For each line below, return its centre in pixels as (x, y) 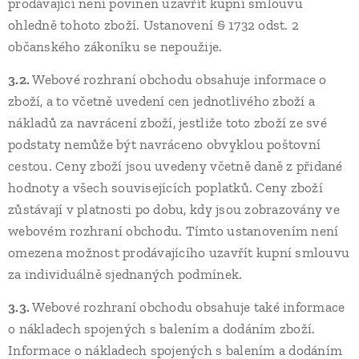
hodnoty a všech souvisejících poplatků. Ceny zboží (165, 188)
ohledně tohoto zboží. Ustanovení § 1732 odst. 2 (154, 25)
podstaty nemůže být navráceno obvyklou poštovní (165, 144)
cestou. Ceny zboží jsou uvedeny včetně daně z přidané (175, 166)
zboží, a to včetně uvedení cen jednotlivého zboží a (162, 101)
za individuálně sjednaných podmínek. (125, 274)
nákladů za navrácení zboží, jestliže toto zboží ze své (167, 123)
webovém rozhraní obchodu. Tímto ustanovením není (173, 231)
